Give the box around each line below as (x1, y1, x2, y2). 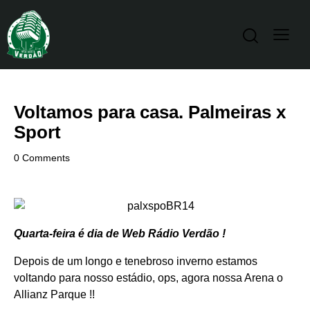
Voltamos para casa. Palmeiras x (14, 102, 286, 123)
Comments (22, 152, 71, 164)
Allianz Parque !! (14, 289, 95, 301)
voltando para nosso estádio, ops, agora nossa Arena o (14, 272, 283, 284)
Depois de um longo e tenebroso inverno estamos (14, 255, 257, 268)
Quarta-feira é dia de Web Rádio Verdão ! (14, 228, 226, 240)
